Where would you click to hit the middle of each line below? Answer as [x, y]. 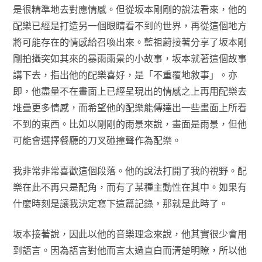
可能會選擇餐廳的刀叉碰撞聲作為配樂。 [97, 140]
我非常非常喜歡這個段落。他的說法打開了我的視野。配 [130, 171]
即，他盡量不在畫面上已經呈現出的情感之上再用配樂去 [130, 91]
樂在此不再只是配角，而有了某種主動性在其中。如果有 [130, 187]
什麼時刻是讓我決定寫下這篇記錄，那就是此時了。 [120, 204]
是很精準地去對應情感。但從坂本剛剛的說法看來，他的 [130, 9]
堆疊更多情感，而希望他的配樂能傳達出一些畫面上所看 [130, 108]
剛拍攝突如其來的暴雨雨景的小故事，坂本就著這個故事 [130, 58]
